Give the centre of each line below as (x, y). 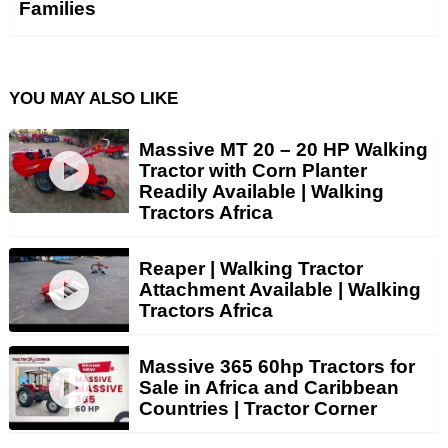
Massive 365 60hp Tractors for (277, 366)
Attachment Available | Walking (280, 289)
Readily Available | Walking (261, 191)
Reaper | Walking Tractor (251, 268)
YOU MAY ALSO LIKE (93, 98)
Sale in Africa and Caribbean (269, 387)
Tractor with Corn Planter (253, 170)
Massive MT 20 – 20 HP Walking (283, 149)
